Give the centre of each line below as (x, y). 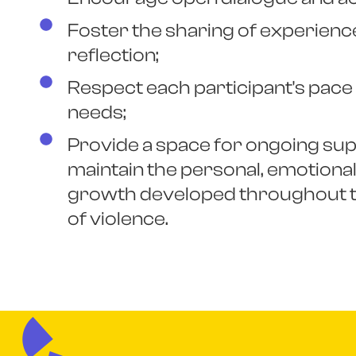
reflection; (113, 55)
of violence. (118, 219)
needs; (97, 112)
